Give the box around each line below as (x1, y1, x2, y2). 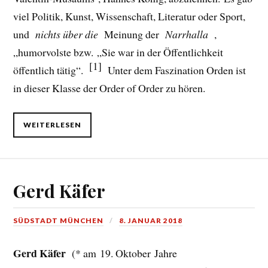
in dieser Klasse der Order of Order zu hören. (13, 80, 206, 95)
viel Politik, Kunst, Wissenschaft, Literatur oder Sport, (13, 8, 246, 23)
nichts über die (35, 26, 101, 41)
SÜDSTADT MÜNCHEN (13, 215, 104, 225)
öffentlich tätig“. (13, 62, 90, 77)
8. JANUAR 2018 (119, 215, 183, 225)
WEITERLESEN (23, 120, 82, 130)
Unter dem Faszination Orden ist (104, 62, 246, 77)
